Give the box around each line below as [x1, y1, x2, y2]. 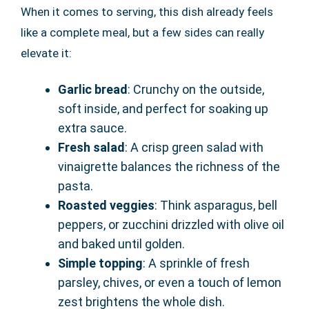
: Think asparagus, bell [154, 198, 277, 213]
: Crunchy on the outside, [128, 82, 264, 97]
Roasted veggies [58, 198, 154, 213]
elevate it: [21, 46, 72, 61]
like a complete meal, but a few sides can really [21, 26, 264, 40]
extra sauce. [58, 121, 127, 136]
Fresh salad [58, 140, 125, 155]
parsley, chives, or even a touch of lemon [58, 275, 281, 290]
